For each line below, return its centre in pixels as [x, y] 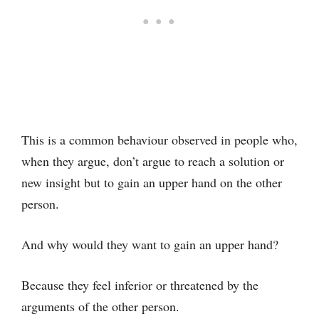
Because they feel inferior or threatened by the [140, 285]
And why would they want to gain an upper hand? [150, 244]
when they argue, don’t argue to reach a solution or [153, 161]
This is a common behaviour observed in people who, [159, 140]
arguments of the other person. [100, 306]
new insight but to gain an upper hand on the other [152, 182]
